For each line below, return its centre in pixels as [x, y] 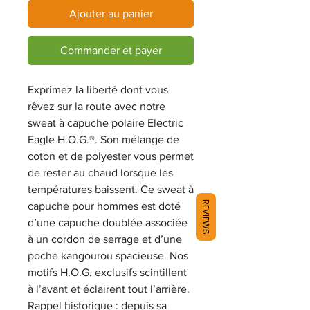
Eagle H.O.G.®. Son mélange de [103, 139]
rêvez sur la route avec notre [97, 106]
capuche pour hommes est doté [104, 206]
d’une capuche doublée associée [108, 222]
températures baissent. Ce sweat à [111, 189]
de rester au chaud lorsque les [100, 172]
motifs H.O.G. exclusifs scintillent [107, 272]
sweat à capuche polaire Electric [106, 122]
